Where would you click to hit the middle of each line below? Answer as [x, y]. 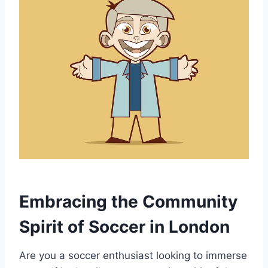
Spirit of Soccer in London [124, 226]
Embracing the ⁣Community [128, 201]
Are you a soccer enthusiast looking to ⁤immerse [133, 255]
